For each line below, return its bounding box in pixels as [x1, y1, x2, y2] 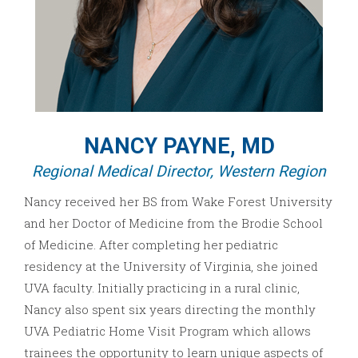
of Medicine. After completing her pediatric [24, 236, 278, 253]
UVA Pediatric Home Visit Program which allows [24, 322, 311, 339]
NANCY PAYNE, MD [83, 133, 275, 159]
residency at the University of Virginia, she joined [24, 257, 318, 274]
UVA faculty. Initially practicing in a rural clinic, [24, 279, 300, 296]
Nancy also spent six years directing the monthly [24, 300, 316, 317]
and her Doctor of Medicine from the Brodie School [24, 214, 323, 231]
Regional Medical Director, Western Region [32, 161, 326, 181]
